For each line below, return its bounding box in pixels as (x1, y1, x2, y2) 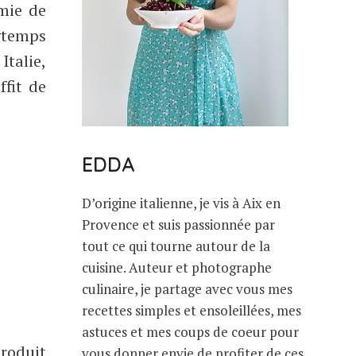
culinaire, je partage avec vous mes (82, 279, 292, 298)
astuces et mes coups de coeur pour (82, 322, 299, 341)
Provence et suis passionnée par (82, 215, 275, 234)
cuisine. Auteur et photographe (82, 257, 272, 277)
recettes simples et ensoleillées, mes (82, 300, 301, 319)
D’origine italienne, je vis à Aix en (82, 193, 281, 212)
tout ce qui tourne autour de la (82, 236, 270, 255)
